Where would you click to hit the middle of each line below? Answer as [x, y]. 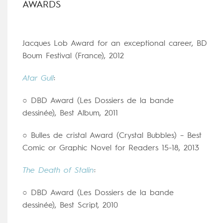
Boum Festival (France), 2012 [73, 56]
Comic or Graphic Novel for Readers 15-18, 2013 [111, 148]
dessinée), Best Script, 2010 [70, 205]
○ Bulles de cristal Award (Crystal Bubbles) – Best [112, 136]
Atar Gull [38, 78]
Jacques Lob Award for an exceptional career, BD [115, 44]
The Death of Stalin [58, 170]
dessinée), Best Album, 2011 [70, 113]
